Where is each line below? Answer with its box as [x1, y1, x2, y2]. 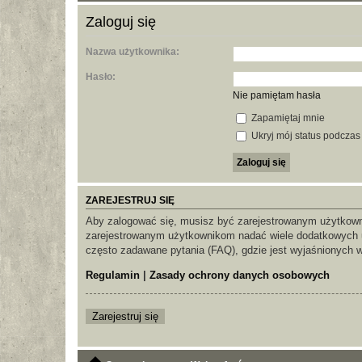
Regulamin [86, 269, 140, 282]
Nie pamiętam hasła [232, 90, 321, 102]
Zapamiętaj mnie [248, 112, 325, 124]
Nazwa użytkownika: [86, 46, 179, 58]
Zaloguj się [86, 13, 156, 30]
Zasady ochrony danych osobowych [149, 269, 330, 282]
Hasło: [86, 71, 116, 83]
